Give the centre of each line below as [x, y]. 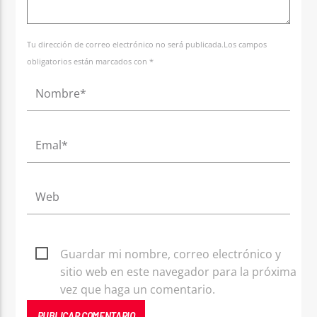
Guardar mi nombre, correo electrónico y [171, 254]
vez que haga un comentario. [138, 289]
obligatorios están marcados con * [91, 61]
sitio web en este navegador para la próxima [179, 271]
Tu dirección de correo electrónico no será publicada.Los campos [147, 44]
